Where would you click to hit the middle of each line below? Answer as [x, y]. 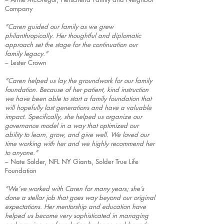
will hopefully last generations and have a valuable [78, 107]
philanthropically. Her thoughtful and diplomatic [73, 35]
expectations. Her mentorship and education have [75, 206]
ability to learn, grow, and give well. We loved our [77, 134]
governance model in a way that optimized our [72, 125]
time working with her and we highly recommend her [80, 143]
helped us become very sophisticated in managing [77, 215]
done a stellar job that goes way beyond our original [80, 197]
